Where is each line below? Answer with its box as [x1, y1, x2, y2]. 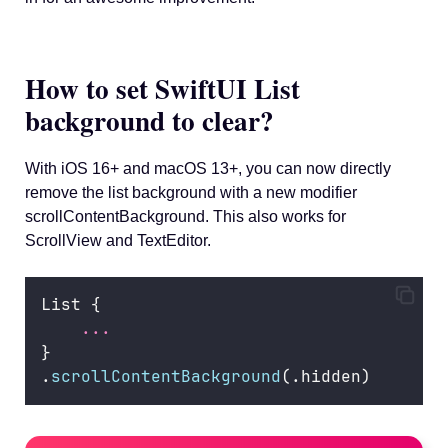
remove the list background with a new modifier [25, 183, 357, 201]
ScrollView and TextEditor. [25, 231, 211, 249]
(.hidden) [281, 365, 371, 387]
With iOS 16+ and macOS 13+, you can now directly [25, 159, 391, 177]
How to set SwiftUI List [25, 68, 300, 108]
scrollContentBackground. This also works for [25, 207, 346, 225]
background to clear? [25, 100, 274, 140]
